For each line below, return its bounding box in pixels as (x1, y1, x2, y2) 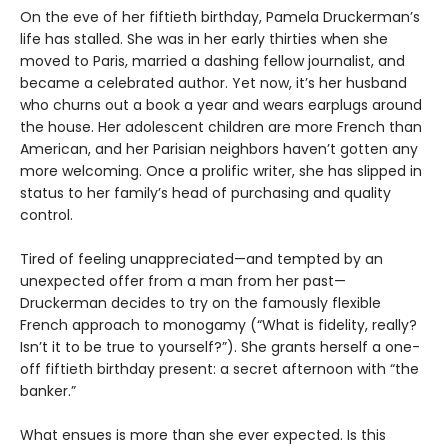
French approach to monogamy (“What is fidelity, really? (20, 314, 417, 335)
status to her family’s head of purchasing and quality (20, 182, 391, 203)
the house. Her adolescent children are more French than (20, 116, 422, 137)
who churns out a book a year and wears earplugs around (20, 94, 422, 115)
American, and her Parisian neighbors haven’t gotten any (20, 138, 418, 159)
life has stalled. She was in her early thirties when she (20, 28, 388, 49)
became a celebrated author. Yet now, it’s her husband (20, 72, 407, 93)
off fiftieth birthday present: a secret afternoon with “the (20, 358, 419, 379)
